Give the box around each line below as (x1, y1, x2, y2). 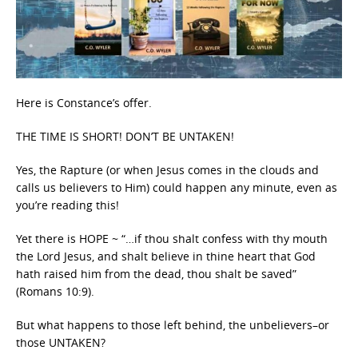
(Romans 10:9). (16, 284, 94, 300)
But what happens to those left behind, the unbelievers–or (16, 317, 329, 333)
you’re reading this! (16, 197, 119, 213)
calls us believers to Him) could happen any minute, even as (16, 180, 337, 196)
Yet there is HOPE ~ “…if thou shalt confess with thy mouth (16, 231, 328, 247)
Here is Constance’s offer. (16, 95, 152, 111)
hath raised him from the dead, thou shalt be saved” (16, 266, 296, 282)
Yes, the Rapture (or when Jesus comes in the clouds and (16, 162, 319, 178)
